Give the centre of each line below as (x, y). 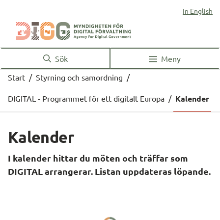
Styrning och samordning (79, 77)
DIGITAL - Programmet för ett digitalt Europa (86, 98)
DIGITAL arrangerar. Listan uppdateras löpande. (109, 171)
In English (198, 11)
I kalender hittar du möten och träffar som (98, 158)
